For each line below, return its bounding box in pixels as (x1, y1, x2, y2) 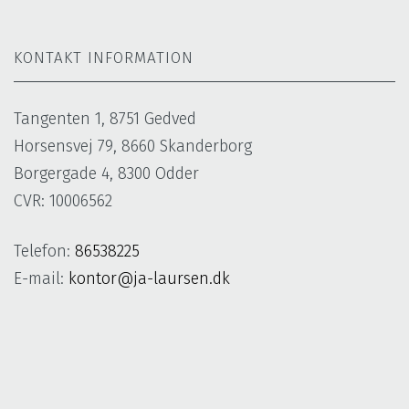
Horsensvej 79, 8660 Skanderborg (14, 135, 252, 156)
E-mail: (14, 267, 68, 288)
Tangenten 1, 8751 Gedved (14, 108, 196, 129)
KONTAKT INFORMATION (14, 47, 194, 68)
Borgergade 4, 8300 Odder (14, 163, 199, 184)
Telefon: (14, 240, 75, 261)
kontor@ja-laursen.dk (68, 267, 230, 288)
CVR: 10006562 (14, 190, 112, 211)
